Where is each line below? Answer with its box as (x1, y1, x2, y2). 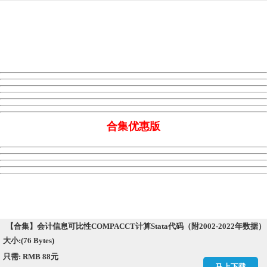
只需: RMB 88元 (3, 252, 60, 262)
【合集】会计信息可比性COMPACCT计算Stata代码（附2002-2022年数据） (6, 222, 266, 231)
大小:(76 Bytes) (3, 236, 54, 246)
